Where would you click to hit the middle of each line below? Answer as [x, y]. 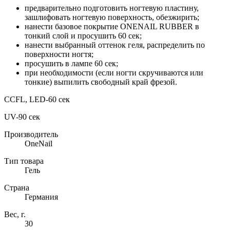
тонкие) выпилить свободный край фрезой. [101, 82]
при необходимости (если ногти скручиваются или [114, 73]
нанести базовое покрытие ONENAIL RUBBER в [112, 27]
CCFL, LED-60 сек [37, 100]
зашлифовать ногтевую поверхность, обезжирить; [112, 17]
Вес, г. [15, 215]
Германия [41, 197]
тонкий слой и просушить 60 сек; [83, 36]
